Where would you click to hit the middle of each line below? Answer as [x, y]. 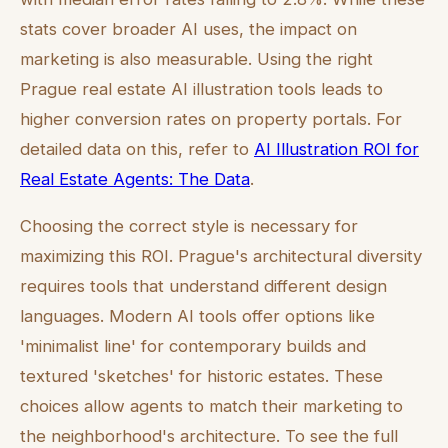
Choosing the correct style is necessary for [189, 225]
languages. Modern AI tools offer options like [197, 315]
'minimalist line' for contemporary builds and [193, 345]
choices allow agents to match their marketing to [211, 405]
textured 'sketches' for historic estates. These [201, 375]
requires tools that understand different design [203, 285]
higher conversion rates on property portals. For [211, 118]
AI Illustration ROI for [336, 148]
